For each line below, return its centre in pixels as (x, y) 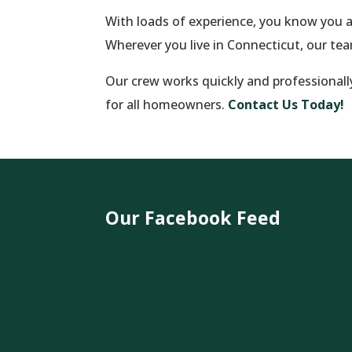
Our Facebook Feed (193, 218)
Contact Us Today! (286, 105)
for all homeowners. (167, 105)
